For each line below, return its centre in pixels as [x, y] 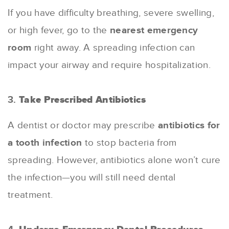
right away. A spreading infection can [113, 48]
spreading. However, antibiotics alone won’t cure [114, 160]
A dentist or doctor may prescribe [83, 125]
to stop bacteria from [129, 143]
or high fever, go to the [59, 30]
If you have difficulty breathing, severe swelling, [111, 13]
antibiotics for [189, 125]
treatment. [30, 195]
